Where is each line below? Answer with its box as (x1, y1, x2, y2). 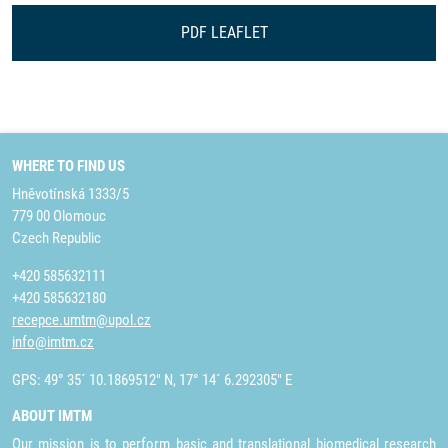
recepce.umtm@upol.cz (12, 311, 151, 329)
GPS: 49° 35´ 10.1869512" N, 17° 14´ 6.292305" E (12, 371, 292, 389)
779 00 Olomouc (12, 207, 106, 225)
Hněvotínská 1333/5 (12, 185, 129, 203)
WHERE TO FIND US (12, 157, 125, 175)
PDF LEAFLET (180, 23, 268, 42)
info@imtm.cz (12, 333, 94, 351)
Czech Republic (12, 229, 101, 247)
